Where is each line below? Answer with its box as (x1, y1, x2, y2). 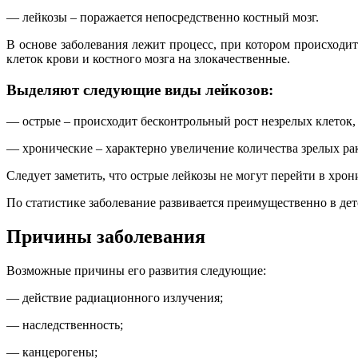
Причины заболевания (6, 225, 205, 247)
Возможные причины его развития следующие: (6, 263, 266, 277)
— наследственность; (6, 317, 123, 332)
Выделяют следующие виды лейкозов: (6, 81, 273, 98)
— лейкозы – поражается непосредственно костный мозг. (6, 10, 319, 25)
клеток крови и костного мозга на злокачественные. (6, 52, 290, 66)
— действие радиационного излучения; (6, 290, 223, 304)
